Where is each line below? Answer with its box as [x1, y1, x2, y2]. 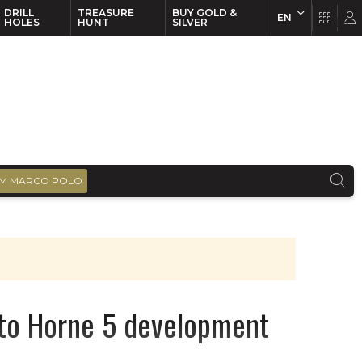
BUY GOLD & [171, 6, 237, 19]
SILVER [171, 16, 208, 28]
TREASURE [77, 6, 134, 19]
